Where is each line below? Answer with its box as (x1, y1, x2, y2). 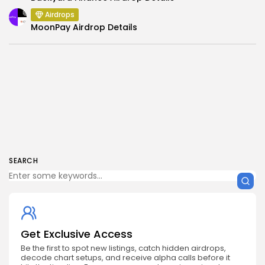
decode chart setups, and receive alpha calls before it (21, 252, 230, 264)
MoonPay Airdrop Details (31, 21, 137, 34)
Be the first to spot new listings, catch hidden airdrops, (21, 243, 226, 254)
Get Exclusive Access (21, 227, 132, 242)
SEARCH (9, 156, 38, 166)
